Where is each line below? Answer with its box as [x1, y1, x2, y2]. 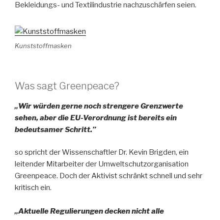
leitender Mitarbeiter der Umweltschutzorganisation [15, 160, 189, 169]
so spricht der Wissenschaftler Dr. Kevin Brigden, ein [15, 148, 189, 157]
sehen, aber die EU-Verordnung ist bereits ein [15, 113, 177, 122]
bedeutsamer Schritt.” [15, 125, 96, 134]
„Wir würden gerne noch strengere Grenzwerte [15, 101, 183, 110]
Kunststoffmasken [15, 41, 72, 50]
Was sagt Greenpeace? [15, 80, 119, 92]
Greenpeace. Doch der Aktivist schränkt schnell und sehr [15, 171, 202, 181]
